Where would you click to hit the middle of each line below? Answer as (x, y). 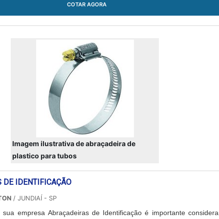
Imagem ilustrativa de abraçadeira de (74, 143)
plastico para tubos (45, 156)
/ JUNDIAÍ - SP (34, 198)
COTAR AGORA (87, 4)
